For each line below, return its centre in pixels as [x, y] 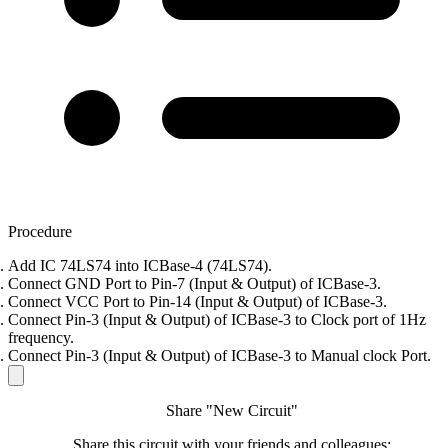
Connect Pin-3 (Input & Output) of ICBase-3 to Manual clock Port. [219, 356]
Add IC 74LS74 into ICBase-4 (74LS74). [140, 266]
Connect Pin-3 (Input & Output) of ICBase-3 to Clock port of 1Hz [217, 320]
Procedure [40, 232]
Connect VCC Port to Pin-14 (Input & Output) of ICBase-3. [197, 302]
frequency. [41, 338]
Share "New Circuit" [232, 411]
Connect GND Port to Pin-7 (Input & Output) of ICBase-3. [194, 284]
